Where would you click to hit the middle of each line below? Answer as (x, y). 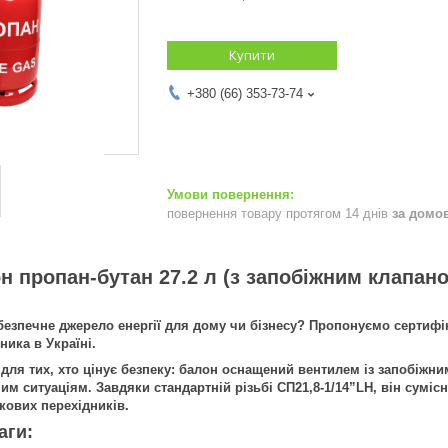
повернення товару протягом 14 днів (279, 213)
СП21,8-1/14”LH (325, 387)
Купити (252, 54)
